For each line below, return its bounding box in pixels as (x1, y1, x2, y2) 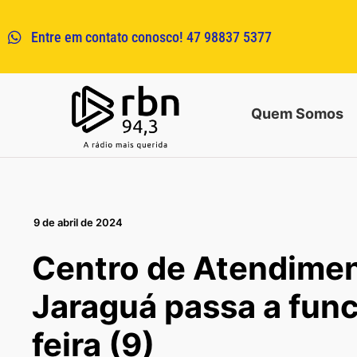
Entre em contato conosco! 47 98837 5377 (30, 28, 272, 45)
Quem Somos (251, 105, 344, 123)
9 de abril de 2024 (33, 215, 123, 229)
